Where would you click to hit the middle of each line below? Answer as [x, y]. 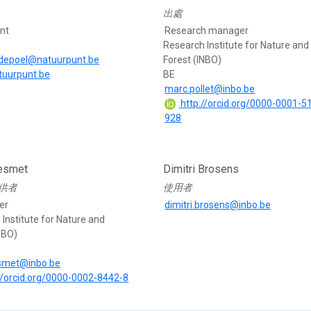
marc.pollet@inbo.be [210, 89]
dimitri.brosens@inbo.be [218, 205]
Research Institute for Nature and [236, 45]
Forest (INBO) [193, 60]
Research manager [207, 31]
